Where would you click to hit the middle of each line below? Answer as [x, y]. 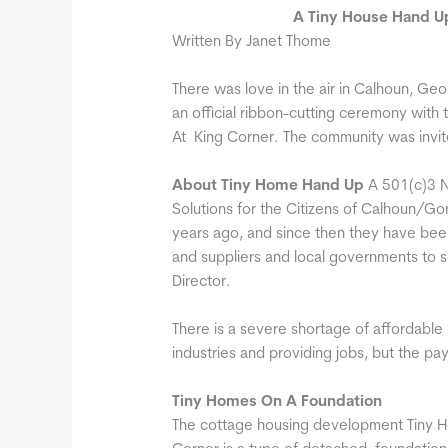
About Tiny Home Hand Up [270, 187]
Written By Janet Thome [252, 43]
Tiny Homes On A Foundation [277, 403]
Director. [202, 283]
